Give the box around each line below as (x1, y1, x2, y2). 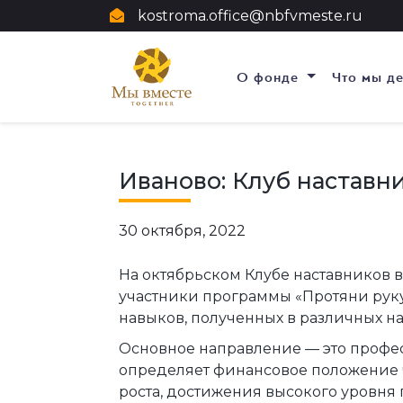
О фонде (237, 67, 304, 86)
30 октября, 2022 (119, 222, 246, 240)
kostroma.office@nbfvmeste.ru (138, 6, 363, 24)
